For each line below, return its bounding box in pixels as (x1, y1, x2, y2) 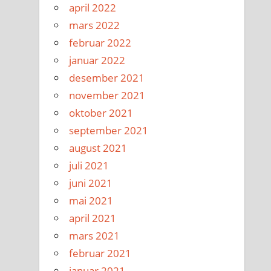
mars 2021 (69, 228, 120, 243)
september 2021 (69, 123, 149, 137)
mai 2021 (69, 193, 114, 207)
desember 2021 (69, 70, 145, 85)
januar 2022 (69, 53, 126, 67)
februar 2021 (69, 246, 132, 260)
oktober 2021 (69, 105, 134, 120)
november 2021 (69, 88, 146, 102)
